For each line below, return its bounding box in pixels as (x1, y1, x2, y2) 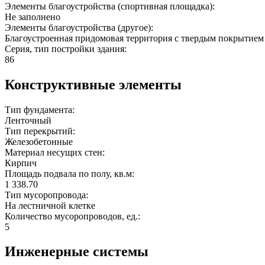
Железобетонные (5, 136, 73, 147)
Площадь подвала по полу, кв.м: (5, 168, 137, 179)
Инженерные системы (5, 244, 148, 260)
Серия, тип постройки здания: (5, 43, 129, 54)
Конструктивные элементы (5, 76, 182, 92)
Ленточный (5, 115, 51, 125)
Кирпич (5, 157, 37, 168)
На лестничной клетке (5, 200, 95, 211)
